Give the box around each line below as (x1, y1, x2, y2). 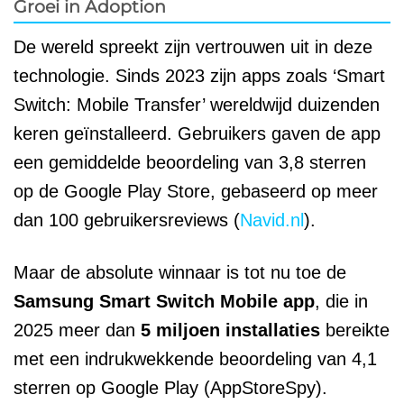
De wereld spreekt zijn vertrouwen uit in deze (14, 36, 372, 57)
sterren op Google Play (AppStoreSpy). (14, 377, 327, 398)
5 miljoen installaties (141, 319, 320, 340)
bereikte (320, 319, 390, 340)
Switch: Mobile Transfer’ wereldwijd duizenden (14, 94, 380, 115)
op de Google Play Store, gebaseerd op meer (14, 180, 378, 201)
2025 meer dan (14, 319, 141, 340)
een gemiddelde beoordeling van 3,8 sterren (14, 151, 366, 172)
